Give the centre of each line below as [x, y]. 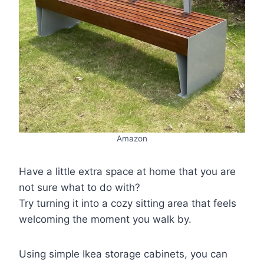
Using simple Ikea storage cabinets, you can [123, 254]
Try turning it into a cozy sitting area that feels [128, 203]
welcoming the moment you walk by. [105, 219]
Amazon [132, 138]
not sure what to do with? [80, 187]
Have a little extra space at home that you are [127, 171]
